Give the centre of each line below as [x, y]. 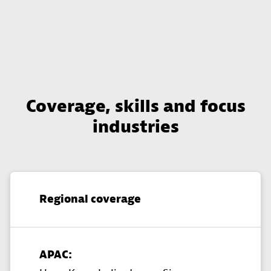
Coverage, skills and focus [135, 107]
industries [135, 127]
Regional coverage [90, 200]
